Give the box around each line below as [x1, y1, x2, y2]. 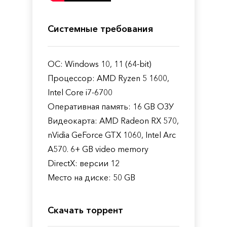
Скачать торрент [48, 204, 123, 216]
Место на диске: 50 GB [48, 172, 135, 182]
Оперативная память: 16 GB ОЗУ [48, 101, 174, 111]
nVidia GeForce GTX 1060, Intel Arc [48, 129, 176, 140]
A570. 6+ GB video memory [48, 143, 148, 154]
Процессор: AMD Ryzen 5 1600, [48, 72, 169, 83]
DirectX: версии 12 [48, 158, 120, 168]
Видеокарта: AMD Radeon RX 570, [48, 115, 179, 126]
